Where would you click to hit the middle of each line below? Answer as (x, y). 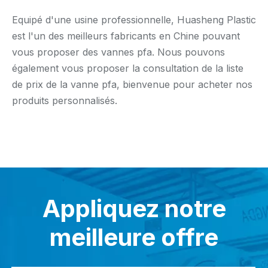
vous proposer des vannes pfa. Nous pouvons (118, 52)
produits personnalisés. (65, 100)
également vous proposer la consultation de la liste (128, 68)
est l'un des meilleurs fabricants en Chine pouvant (126, 36)
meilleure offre (134, 237)
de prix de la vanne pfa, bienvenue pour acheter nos (132, 84)
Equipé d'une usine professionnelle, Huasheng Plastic (134, 20)
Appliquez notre (134, 208)
